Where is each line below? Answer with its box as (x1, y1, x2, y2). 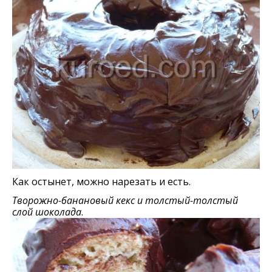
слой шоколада (12, 205, 81, 219)
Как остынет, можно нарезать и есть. (12, 175, 191, 189)
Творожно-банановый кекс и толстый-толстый (12, 194, 238, 208)
